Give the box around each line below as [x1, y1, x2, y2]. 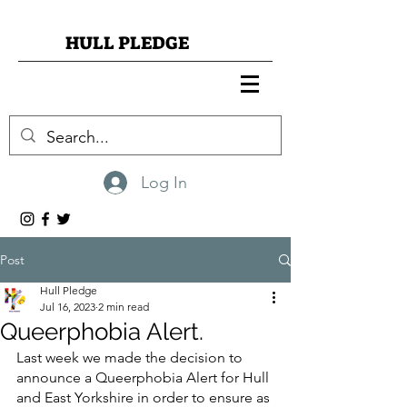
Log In [140, 172, 187, 193]
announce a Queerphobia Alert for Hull [16, 369, 273, 386]
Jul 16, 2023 [40, 300, 95, 313]
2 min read [98, 300, 149, 313]
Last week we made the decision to [16, 349, 246, 366]
